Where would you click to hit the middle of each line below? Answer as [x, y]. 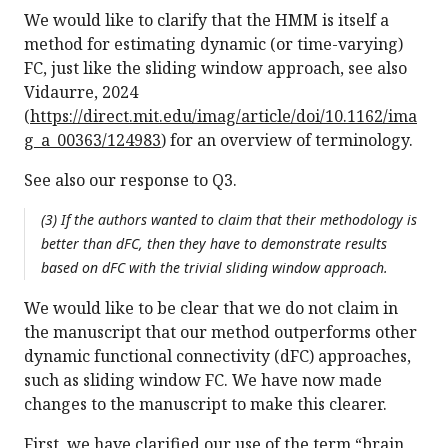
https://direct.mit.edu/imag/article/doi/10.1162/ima [223, 116]
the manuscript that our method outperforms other [220, 332]
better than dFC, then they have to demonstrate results [214, 244]
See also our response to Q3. [130, 180]
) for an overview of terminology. [287, 140]
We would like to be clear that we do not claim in [211, 308]
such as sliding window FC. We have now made [203, 380]
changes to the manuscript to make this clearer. [205, 404]
